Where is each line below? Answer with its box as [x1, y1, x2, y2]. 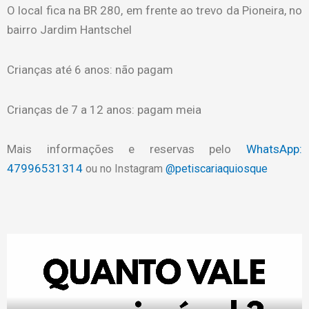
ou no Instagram [86, 162, 166, 176]
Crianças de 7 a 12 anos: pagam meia [7, 102, 201, 117]
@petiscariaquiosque [166, 162, 268, 176]
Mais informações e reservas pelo [7, 142, 246, 157]
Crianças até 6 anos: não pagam [7, 62, 173, 77]
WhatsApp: [246, 142, 302, 157]
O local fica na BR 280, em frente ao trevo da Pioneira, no [7, 3, 302, 18]
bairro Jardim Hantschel [7, 23, 132, 37]
